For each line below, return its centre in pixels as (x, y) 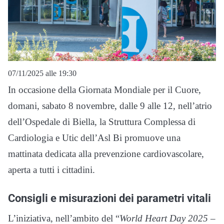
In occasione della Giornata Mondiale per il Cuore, (104, 90)
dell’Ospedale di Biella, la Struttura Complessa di (102, 122)
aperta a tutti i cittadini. (51, 170)
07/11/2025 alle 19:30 (42, 73)
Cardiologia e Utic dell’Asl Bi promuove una (94, 138)
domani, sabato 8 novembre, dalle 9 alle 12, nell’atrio (110, 106)
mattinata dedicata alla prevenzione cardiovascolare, (106, 154)
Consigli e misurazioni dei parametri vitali (109, 198)
